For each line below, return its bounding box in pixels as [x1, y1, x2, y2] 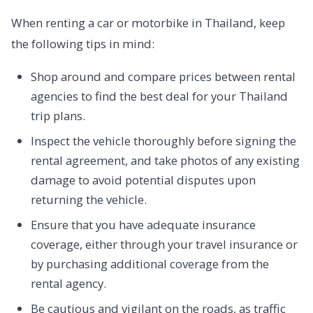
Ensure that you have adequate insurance [31, 217, 256, 233]
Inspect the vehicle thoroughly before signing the [31, 133, 296, 149]
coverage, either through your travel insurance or [31, 236, 298, 252]
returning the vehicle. [31, 191, 147, 208]
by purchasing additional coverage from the [31, 256, 269, 272]
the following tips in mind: [11, 36, 154, 52]
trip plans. [31, 108, 85, 124]
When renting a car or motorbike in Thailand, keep [11, 15, 285, 31]
